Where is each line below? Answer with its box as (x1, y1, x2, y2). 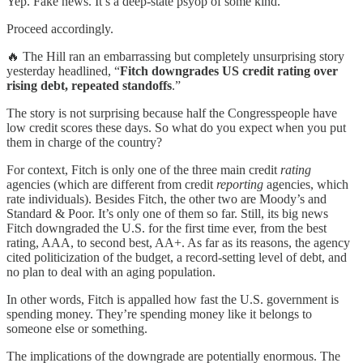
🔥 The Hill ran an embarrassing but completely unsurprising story (6, 49, 344, 63)
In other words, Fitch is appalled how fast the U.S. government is (6, 292, 339, 306)
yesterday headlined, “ (6, 63, 120, 78)
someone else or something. (6, 321, 147, 335)
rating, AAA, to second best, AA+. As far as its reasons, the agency (6, 235, 350, 250)
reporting (216, 177, 263, 191)
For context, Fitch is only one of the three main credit (6, 162, 280, 177)
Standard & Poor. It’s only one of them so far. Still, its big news (6, 206, 328, 220)
